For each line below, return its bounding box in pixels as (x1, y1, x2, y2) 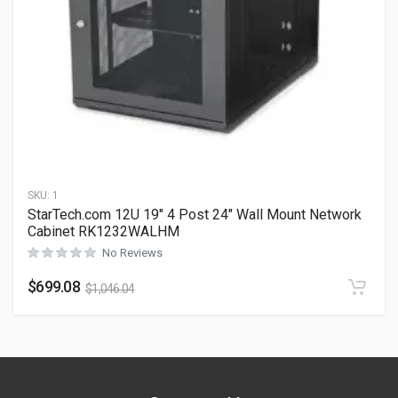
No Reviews (102, 246, 163, 260)
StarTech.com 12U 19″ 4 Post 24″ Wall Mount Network (28, 206, 362, 224)
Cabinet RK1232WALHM (28, 223, 179, 241)
